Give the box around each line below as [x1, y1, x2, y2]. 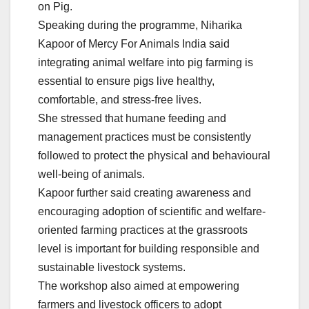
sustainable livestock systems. [38, 261, 186, 273]
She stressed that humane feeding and [38, 112, 226, 124]
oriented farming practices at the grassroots [38, 223, 248, 236]
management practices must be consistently [38, 130, 251, 143]
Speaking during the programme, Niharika [38, 19, 242, 31]
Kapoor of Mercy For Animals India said [38, 37, 230, 50]
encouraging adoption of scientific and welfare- [38, 205, 266, 217]
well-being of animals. [38, 168, 145, 180]
